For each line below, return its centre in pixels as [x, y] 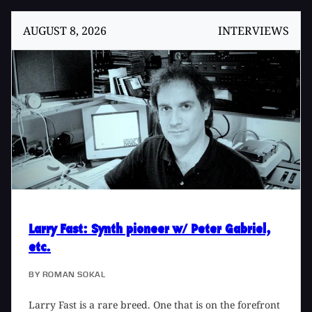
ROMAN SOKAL [74, 275]
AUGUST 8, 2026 [65, 31]
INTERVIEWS [253, 31]
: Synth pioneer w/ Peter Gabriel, [177, 229]
